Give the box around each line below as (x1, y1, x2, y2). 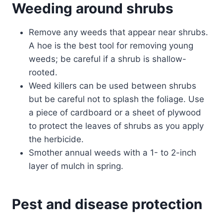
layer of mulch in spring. (29, 161, 123, 171)
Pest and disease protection (12, 196, 202, 213)
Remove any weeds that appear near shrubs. (29, 27, 208, 38)
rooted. (29, 67, 57, 78)
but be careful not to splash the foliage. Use (29, 94, 204, 105)
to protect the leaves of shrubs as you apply (29, 121, 204, 131)
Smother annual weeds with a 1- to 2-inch (29, 148, 196, 158)
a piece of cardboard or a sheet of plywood (29, 108, 201, 118)
